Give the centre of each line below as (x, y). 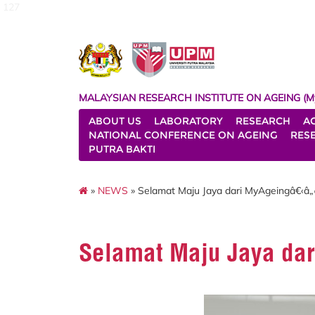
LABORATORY (188, 121)
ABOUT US (115, 121)
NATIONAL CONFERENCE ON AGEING (183, 135)
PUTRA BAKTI (122, 149)
